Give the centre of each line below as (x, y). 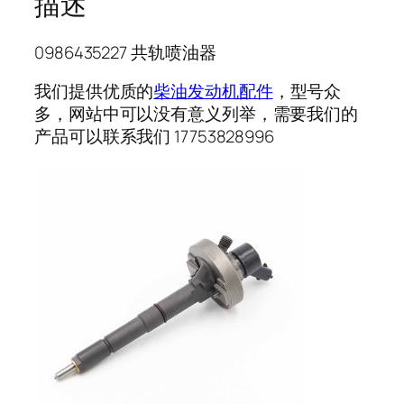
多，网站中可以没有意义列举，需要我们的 (197, 114)
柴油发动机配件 (213, 92)
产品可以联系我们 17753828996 (154, 137)
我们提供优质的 (94, 92)
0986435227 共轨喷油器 (125, 52)
